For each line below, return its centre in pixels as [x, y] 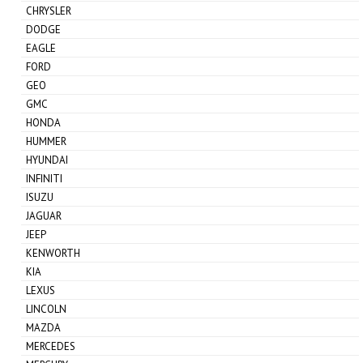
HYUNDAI [47, 160]
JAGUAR [44, 216]
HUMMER [47, 141]
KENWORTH [53, 253]
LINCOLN [47, 309]
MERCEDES [51, 346]
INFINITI [45, 178]
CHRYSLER [49, 11]
